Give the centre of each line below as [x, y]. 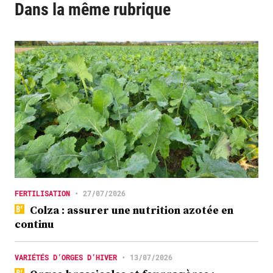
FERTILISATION [42, 193]
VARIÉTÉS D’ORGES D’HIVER [66, 257]
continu [34, 224]
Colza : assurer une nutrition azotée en [130, 210]
